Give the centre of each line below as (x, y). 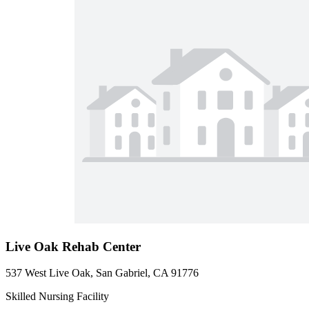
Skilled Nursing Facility (57, 297)
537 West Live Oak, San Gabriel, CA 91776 (102, 273)
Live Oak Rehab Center (73, 246)
